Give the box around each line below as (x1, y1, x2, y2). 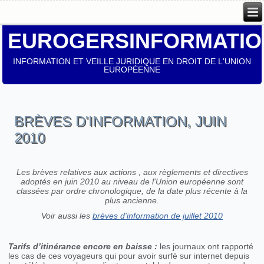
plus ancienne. (105, 196, 159, 206)
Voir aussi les (41, 211, 93, 221)
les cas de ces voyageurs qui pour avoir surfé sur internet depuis (8, 251, 250, 261)
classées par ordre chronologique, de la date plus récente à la (16, 186, 247, 196)
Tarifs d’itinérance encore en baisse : (8, 242, 158, 252)
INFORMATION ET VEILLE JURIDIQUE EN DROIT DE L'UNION (13, 56, 251, 66)
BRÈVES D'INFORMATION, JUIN (14, 113, 227, 130)
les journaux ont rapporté (157, 242, 254, 252)
